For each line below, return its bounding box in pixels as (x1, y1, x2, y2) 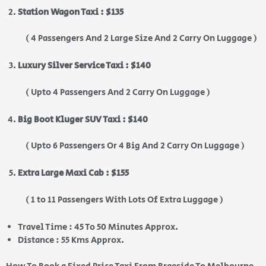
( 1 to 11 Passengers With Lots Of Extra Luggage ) (6, 193, 223, 206)
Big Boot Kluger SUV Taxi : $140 (18, 113, 148, 126)
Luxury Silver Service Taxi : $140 (18, 59, 151, 72)
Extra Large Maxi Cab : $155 (18, 167, 129, 180)
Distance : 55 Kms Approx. (18, 233, 126, 246)
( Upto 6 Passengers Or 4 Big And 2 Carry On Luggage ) (6, 140, 245, 153)
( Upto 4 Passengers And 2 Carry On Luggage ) (6, 85, 210, 99)
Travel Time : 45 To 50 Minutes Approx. (18, 220, 180, 233)
